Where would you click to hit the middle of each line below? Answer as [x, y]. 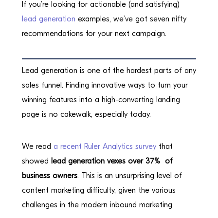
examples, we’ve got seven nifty [131, 19]
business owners [49, 176]
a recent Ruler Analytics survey [105, 146]
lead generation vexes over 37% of [112, 161]
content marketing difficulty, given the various [99, 190]
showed [36, 161]
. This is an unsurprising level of [129, 176]
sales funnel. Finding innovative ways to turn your [105, 85]
